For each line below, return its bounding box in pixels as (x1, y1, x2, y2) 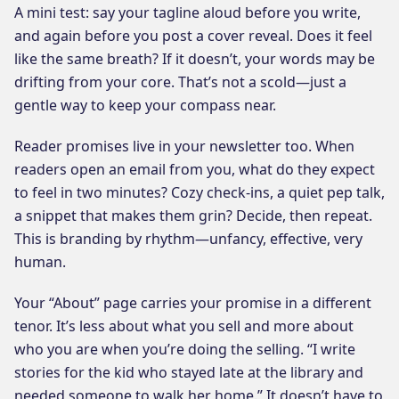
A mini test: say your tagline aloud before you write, (14, 2, 361, 22)
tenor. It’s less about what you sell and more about (14, 315, 354, 336)
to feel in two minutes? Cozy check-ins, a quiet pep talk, (14, 182, 385, 202)
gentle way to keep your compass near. (14, 94, 276, 115)
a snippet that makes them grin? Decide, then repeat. (14, 205, 372, 225)
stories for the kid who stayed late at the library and (14, 362, 363, 382)
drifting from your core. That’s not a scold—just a (14, 71, 346, 92)
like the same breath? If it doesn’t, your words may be (14, 48, 375, 69)
